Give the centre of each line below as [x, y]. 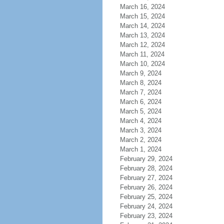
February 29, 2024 [146, 159]
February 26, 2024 [146, 187]
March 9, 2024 [140, 73]
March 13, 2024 [142, 35]
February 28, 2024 [146, 168]
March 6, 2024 [140, 102]
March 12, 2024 [142, 45]
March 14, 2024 [142, 26]
